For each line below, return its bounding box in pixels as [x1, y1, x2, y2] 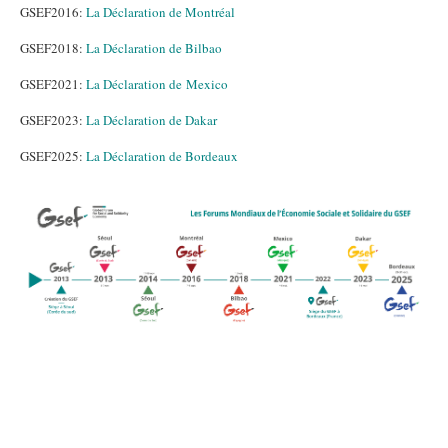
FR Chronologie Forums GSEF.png [20, 179, 352, 213]
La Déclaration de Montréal [86, 3, 235, 21]
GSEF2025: [20, 147, 86, 165]
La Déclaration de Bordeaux [86, 147, 238, 165]
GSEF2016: [20, 3, 86, 21]
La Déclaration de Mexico [86, 75, 228, 93]
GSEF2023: [20, 111, 86, 129]
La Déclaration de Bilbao [86, 39, 222, 57]
